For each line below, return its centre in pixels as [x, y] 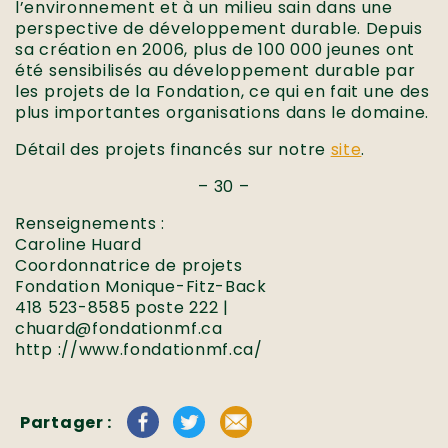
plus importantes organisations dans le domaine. [222, 112]
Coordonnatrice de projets [129, 265]
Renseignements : [90, 223]
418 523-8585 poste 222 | [122, 307]
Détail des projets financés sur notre [173, 149]
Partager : [66, 422]
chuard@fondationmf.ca [119, 328]
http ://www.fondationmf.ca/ [139, 349]
